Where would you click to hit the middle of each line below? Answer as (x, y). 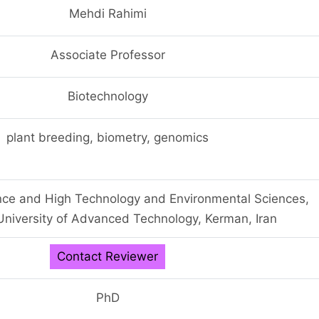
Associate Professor (108, 54)
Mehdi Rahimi (108, 13)
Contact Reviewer (108, 256)
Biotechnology (108, 96)
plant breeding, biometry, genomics (108, 137)
